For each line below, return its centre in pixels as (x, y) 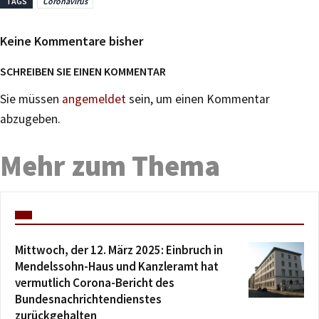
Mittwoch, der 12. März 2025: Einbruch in (119, 250)
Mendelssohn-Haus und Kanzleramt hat (117, 266)
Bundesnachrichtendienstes (88, 299)
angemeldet (94, 99)
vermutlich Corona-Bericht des (95, 282)
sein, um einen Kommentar (198, 99)
